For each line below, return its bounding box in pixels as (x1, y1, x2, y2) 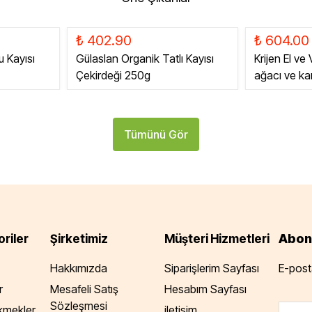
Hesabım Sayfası (164, 282, 247, 296)
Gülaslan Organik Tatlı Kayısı (76, 52, 214, 65)
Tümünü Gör (124, 127, 188, 141)
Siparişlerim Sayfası (164, 261, 259, 275)
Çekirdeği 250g (76, 68, 150, 82)
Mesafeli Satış (50, 282, 118, 296)
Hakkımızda (50, 261, 107, 275)
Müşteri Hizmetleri (164, 232, 270, 246)
